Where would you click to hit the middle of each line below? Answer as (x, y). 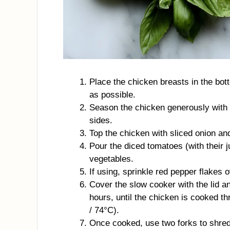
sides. (101, 120)
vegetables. (111, 159)
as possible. (112, 95)
